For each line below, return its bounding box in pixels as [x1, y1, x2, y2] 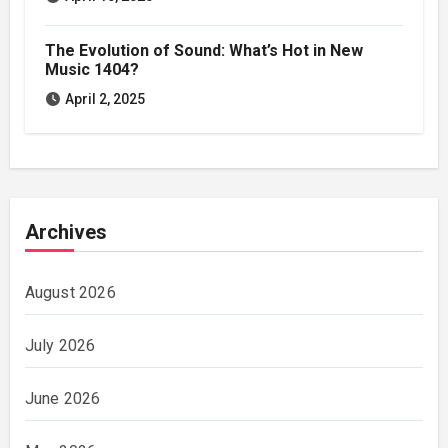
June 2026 [24, 389, 101, 409]
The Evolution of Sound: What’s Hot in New [44, 41, 363, 61]
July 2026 [24, 336, 96, 356]
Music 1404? [44, 60, 139, 80]
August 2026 [24, 283, 116, 303]
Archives [24, 220, 107, 245]
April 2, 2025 [64, 91, 145, 108]
